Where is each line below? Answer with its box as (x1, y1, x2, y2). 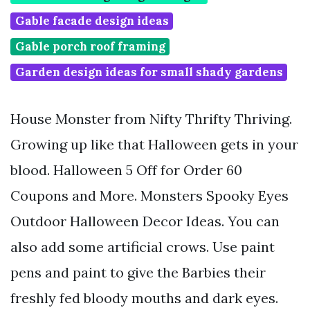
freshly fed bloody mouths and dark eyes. (10, 289, 278, 307)
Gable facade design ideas (15, 13, 169, 29)
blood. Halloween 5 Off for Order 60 (10, 161, 242, 179)
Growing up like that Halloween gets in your (10, 136, 298, 154)
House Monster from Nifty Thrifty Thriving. (10, 110, 292, 128)
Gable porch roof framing (15, 39, 165, 55)
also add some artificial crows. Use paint (10, 238, 275, 256)
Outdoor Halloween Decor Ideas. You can (10, 212, 280, 230)
